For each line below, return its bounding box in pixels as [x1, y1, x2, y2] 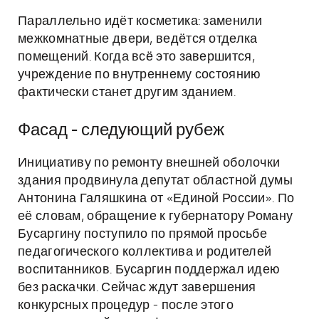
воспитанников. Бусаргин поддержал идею [18, 263, 281, 276]
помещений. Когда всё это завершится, [18, 51, 255, 63]
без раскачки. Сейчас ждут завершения [18, 281, 256, 294]
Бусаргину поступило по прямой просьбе [18, 228, 268, 241]
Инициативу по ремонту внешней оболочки [18, 157, 281, 169]
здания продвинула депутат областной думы [18, 174, 293, 187]
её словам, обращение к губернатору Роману [18, 210, 293, 223]
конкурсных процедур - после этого [18, 299, 234, 312]
